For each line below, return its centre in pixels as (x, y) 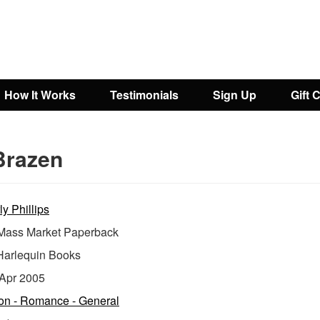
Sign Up (235, 95)
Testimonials (144, 95)
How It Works (40, 95)
